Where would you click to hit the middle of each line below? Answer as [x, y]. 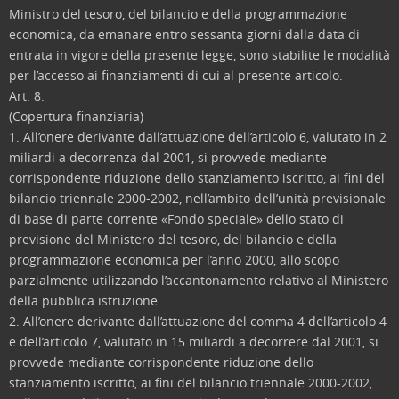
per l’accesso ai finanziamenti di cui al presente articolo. [176, 75]
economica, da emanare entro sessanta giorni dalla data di [184, 34]
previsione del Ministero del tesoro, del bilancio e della [173, 239]
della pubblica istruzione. [85, 301]
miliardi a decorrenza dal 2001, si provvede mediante [168, 157]
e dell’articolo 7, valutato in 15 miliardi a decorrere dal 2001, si [194, 342]
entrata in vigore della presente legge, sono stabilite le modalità [199, 55]
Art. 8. [27, 96]
